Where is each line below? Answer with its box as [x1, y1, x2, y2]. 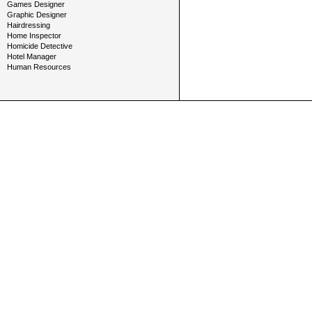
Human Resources [7, 63, 71, 71]
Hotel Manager [7, 52, 56, 61]
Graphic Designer [7, 10, 67, 19]
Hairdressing [7, 21, 50, 29]
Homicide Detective [7, 42, 72, 50]
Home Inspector [7, 31, 61, 40]
